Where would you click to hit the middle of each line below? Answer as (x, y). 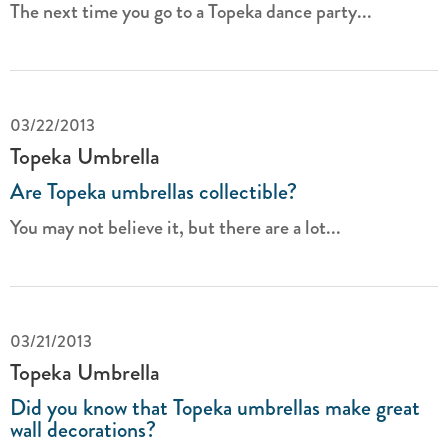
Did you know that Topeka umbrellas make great (215, 407)
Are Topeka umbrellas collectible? (153, 191)
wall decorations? (83, 429)
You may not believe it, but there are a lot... (175, 227)
